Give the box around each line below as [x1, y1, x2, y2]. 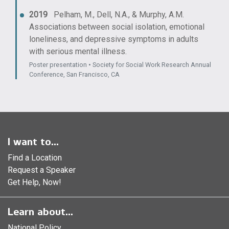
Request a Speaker [8, 165, 76, 175]
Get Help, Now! [8, 177, 61, 187]
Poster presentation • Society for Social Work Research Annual [29, 61, 211, 68]
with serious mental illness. [29, 47, 127, 56]
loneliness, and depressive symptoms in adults [29, 34, 198, 44]
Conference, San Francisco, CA [29, 71, 120, 78]
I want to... [8, 135, 59, 148]
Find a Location [8, 153, 62, 163]
